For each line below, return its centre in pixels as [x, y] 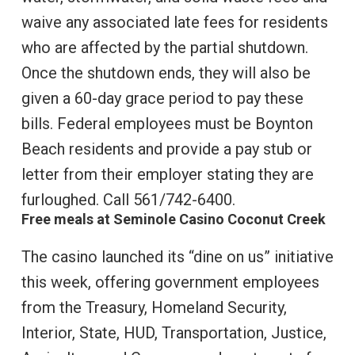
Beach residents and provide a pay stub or [166, 149]
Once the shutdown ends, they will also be [166, 73]
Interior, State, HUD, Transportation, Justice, [174, 333]
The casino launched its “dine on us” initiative [177, 257]
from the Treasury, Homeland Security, [154, 308]
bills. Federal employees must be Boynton [167, 124]
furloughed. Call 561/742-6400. [128, 200]
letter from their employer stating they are [167, 175]
